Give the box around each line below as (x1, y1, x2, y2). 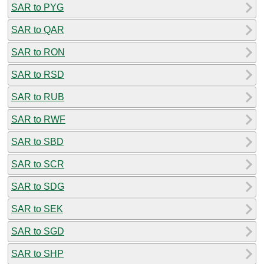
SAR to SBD (11, 136, 64, 147)
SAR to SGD (11, 226, 64, 236)
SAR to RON (11, 47, 65, 57)
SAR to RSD (11, 69, 64, 80)
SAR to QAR (11, 24, 64, 35)
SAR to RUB (11, 91, 64, 102)
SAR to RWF (11, 114, 65, 124)
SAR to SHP (11, 248, 64, 259)
